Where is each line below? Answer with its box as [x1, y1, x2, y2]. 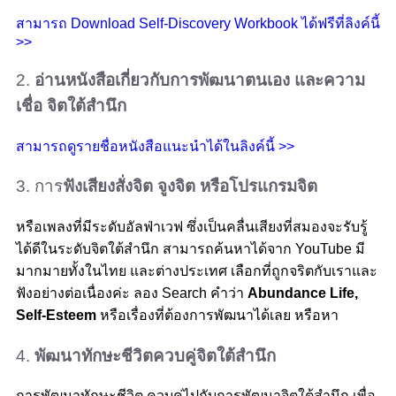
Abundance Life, [247, 285, 358, 301]
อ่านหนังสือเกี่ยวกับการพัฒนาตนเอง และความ [34, 70, 365, 89]
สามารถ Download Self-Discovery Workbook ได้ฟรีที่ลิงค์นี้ [16, 16, 380, 32]
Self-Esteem [16, 307, 96, 323]
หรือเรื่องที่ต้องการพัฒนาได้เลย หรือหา [96, 307, 339, 323]
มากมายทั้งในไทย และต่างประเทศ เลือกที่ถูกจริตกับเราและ [16, 263, 377, 278]
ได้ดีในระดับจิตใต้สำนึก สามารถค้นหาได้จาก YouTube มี [16, 240, 365, 256]
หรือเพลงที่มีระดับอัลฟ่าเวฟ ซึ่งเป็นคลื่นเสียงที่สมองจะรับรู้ [16, 218, 368, 234]
